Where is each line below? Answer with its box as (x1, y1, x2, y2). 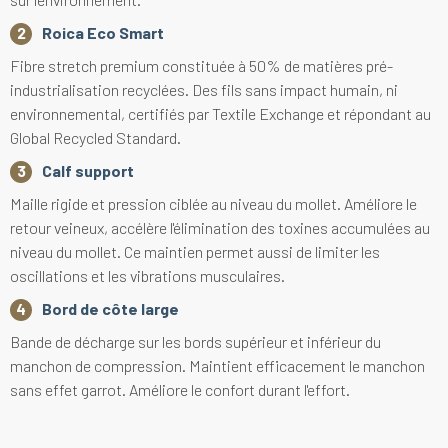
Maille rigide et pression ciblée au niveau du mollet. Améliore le (10, 194, 417, 214)
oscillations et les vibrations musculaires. (10, 266, 285, 286)
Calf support (42, 161, 134, 181)
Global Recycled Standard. (10, 128, 181, 148)
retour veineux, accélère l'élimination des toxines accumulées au (10, 218, 430, 238)
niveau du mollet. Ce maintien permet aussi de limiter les (10, 242, 380, 262)
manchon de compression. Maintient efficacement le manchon (10, 356, 425, 376)
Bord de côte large (42, 299, 179, 319)
